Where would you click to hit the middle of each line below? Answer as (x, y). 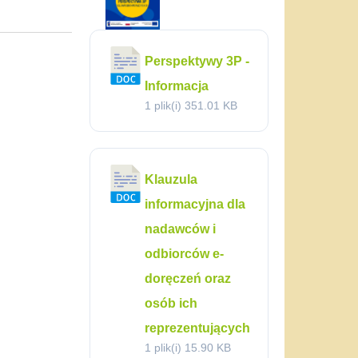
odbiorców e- (184, 254)
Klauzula (171, 179)
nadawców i (180, 229)
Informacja (177, 86)
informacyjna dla (195, 204)
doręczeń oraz (188, 278)
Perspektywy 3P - (197, 61)
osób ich (171, 303)
